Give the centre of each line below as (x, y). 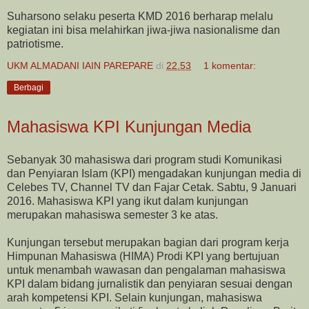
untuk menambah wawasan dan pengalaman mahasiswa (146, 270)
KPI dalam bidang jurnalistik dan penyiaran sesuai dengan (150, 283)
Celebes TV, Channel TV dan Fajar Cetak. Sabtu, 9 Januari (152, 187)
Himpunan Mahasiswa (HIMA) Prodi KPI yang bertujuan (143, 256)
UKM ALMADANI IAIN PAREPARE (80, 66)
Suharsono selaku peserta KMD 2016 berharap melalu (140, 17)
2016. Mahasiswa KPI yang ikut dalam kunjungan (128, 201)
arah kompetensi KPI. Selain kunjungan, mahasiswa (134, 297)
